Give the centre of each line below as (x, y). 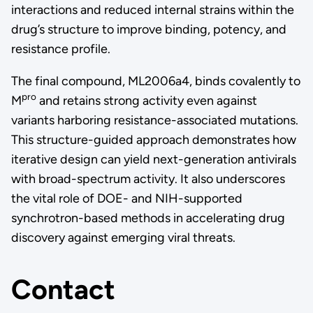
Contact (63, 289)
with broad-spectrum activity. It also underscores (148, 179)
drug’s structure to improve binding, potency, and (148, 29)
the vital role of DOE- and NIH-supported (126, 198)
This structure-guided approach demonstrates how (153, 139)
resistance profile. (60, 49)
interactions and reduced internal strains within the (152, 9)
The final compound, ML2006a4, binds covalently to (155, 81)
